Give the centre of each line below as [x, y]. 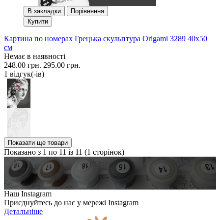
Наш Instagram [28, 194]
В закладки [44, 11]
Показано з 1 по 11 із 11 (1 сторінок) [64, 152]
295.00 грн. [62, 65]
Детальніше [23, 212]
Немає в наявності [35, 56]
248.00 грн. [23, 65]
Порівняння [87, 11]
